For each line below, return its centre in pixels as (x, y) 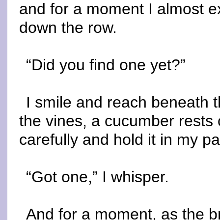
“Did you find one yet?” (106, 65)
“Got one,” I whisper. (98, 177)
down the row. (68, 27)
